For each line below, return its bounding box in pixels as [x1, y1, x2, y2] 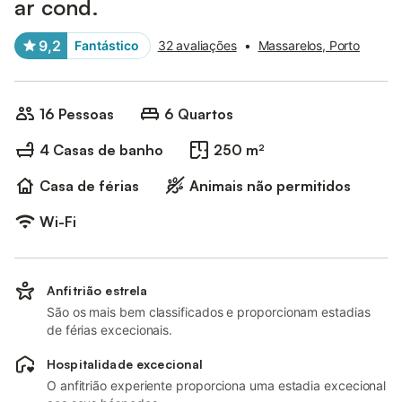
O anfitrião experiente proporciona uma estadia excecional [47, 378, 387, 393]
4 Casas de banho [39, 141, 163, 159]
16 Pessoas [39, 105, 114, 123]
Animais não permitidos [189, 177, 351, 195]
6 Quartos [164, 105, 233, 123]
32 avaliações [157, 38, 237, 53]
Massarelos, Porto [258, 38, 360, 53]
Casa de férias [39, 177, 139, 195]
